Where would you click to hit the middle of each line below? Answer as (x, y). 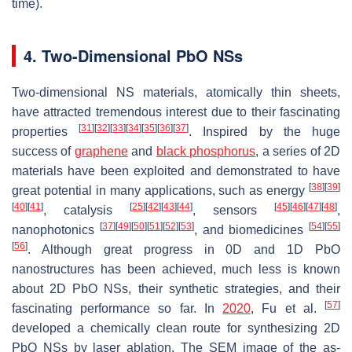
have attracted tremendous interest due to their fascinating (176, 112)
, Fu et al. (288, 308)
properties (46, 131)
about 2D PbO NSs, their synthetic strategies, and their (176, 288)
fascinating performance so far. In (117, 308)
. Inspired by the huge (265, 131)
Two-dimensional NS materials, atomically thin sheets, (176, 92)
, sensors (233, 210)
